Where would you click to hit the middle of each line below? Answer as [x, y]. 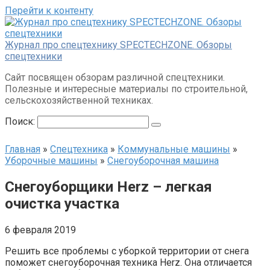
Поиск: [21, 121]
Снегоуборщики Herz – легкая [108, 187]
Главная [23, 149]
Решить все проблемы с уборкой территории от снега [127, 251]
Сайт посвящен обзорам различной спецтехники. [115, 77]
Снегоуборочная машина [163, 161]
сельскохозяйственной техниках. [79, 100]
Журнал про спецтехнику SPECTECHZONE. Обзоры [118, 45]
